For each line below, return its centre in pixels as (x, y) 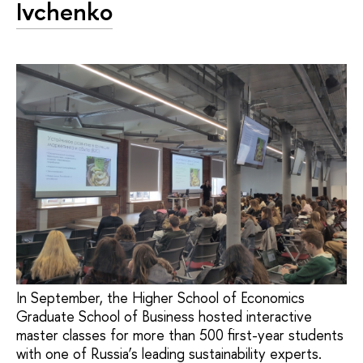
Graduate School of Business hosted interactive (164, 316)
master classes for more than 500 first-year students (180, 335)
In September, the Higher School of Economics (160, 297)
